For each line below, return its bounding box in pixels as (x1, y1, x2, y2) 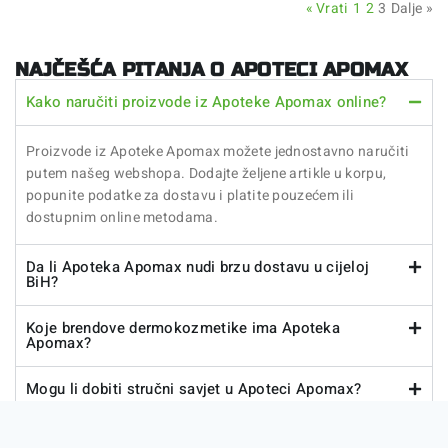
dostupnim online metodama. (26, 206, 218, 228)
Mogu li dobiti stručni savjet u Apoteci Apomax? (26, 377, 362, 400)
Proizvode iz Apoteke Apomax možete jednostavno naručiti (26, 140, 410, 162)
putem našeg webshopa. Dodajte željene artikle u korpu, (26, 162, 387, 184)
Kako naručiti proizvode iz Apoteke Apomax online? (26, 90, 387, 113)
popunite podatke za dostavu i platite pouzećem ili (26, 184, 355, 206)
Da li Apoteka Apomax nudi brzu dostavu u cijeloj (26, 255, 370, 278)
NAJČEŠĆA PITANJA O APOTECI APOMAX (15, 57, 408, 81)
